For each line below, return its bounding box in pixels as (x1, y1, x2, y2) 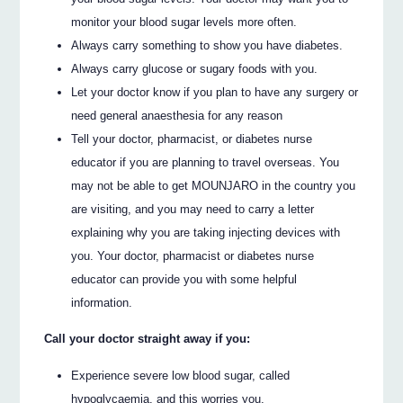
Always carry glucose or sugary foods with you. (71, 61, 318, 76)
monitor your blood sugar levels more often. (71, 14, 298, 29)
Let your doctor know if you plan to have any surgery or (71, 85, 359, 99)
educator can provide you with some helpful (71, 272, 298, 286)
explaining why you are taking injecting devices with (71, 225, 341, 239)
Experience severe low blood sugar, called (71, 368, 291, 382)
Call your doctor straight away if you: (44, 332, 251, 346)
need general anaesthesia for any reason (71, 108, 283, 122)
